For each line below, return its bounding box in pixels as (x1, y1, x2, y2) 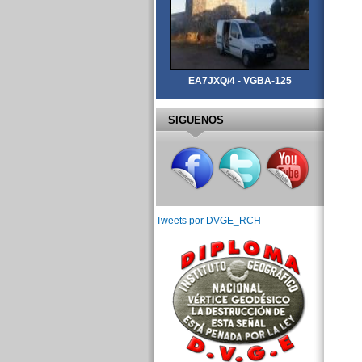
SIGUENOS (167, 113, 224, 126)
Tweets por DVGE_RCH (155, 215, 261, 227)
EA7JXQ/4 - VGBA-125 (187, 74, 292, 86)
